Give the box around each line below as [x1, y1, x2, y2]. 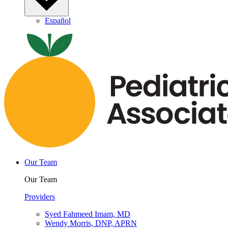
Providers [24, 192, 55, 202]
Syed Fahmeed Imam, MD [45, 210, 130, 219]
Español [45, 16, 71, 25]
